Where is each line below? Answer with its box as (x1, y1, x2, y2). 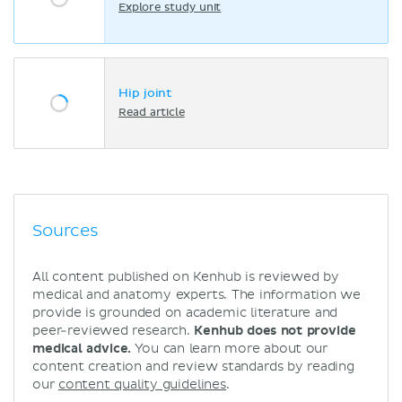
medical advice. (32, 340, 132, 356)
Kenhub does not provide (194, 322, 356, 338)
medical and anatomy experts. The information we (32, 286, 362, 302)
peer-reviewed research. (32, 322, 195, 338)
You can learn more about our (131, 340, 328, 356)
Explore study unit (118, 3, 222, 14)
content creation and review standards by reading (32, 358, 354, 374)
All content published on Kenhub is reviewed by (32, 268, 339, 284)
